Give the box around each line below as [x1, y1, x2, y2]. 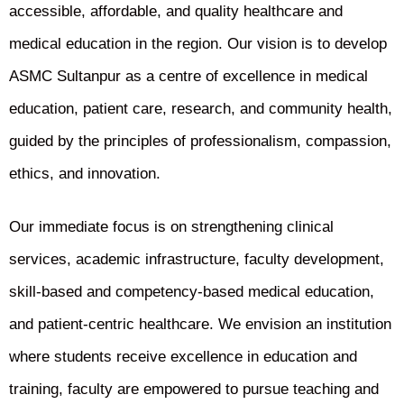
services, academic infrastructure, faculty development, [9, 251, 384, 269]
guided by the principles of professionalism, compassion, [9, 133, 391, 151]
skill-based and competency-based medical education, [9, 283, 374, 301]
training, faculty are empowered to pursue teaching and [9, 381, 379, 399]
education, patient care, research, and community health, [9, 100, 392, 118]
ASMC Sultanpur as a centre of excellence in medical [9, 68, 368, 86]
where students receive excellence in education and [9, 348, 357, 366]
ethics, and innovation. [9, 165, 161, 183]
